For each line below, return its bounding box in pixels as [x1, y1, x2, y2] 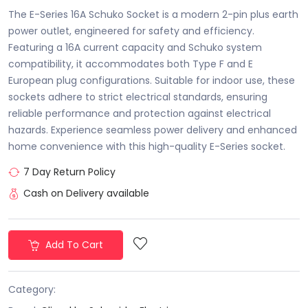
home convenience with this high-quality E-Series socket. [8, 139, 285, 153]
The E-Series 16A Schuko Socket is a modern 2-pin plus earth [8, 7, 298, 21]
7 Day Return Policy [23, 164, 115, 179]
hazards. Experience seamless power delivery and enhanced [8, 122, 297, 137]
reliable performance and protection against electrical [8, 106, 271, 120]
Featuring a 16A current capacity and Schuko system [8, 40, 262, 54]
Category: [8, 282, 56, 296]
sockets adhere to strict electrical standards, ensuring [8, 89, 267, 104]
